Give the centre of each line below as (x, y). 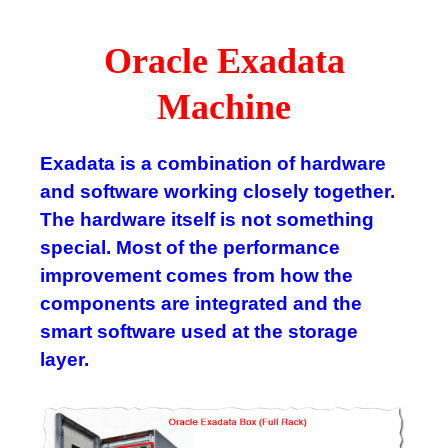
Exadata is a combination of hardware (213, 163)
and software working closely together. (217, 191)
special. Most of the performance (190, 247)
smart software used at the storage (199, 331)
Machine (224, 107)
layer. (64, 359)
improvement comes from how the (196, 275)
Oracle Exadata (224, 61)
